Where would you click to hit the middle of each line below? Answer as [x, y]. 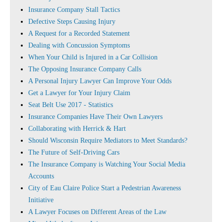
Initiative [41, 200]
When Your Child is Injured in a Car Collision [93, 57]
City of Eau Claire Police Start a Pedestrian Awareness [105, 188]
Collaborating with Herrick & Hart [77, 129]
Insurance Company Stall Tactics [74, 10]
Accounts [41, 176]
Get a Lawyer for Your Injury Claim [79, 93]
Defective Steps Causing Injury [72, 22]
